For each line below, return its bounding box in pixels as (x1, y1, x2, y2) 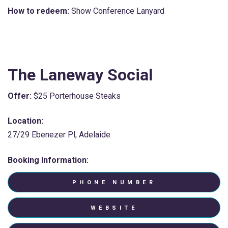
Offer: (8, 91, 32, 101)
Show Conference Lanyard (69, 6, 164, 16)
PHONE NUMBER (72, 179, 156, 186)
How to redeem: (8, 6, 69, 16)
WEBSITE (90, 204, 138, 211)
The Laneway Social (8, 65, 153, 84)
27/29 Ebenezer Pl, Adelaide (8, 130, 110, 140)
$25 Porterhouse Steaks (32, 91, 121, 101)
